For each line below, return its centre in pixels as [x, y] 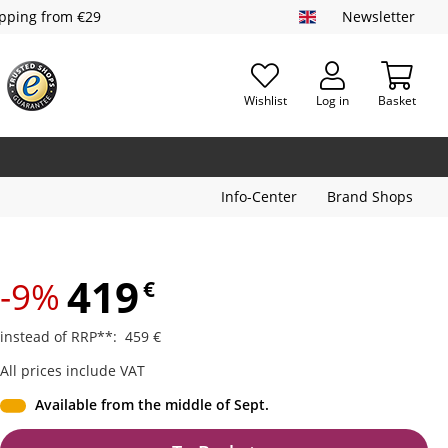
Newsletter [378, 16]
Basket [396, 100]
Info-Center [259, 196]
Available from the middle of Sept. [152, 404]
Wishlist [265, 100]
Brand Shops [370, 196]
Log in [332, 100]
